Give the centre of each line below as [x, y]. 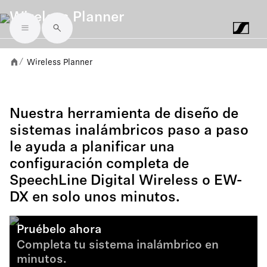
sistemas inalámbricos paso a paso [129, 131]
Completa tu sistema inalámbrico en [118, 246]
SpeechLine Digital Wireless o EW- [126, 181]
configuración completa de [99, 164]
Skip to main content [66, 37]
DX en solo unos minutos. [95, 198]
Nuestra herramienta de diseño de [124, 114]
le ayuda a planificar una [92, 148]
